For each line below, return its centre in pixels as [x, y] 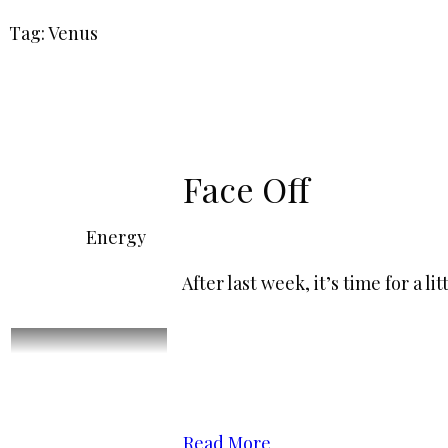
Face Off [246, 189]
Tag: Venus [53, 33]
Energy [116, 237]
